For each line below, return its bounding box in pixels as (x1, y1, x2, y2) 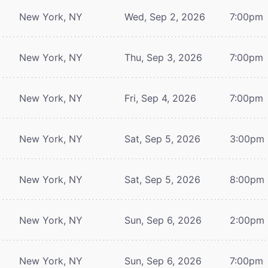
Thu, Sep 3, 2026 (124, 51, 202, 63)
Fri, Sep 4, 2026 (124, 92, 196, 104)
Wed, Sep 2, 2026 (124, 10, 205, 23)
